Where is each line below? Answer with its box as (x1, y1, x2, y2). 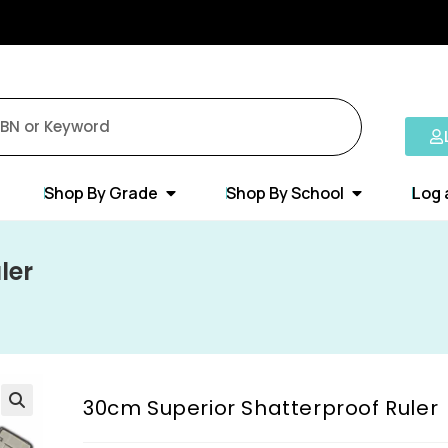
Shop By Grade (44, 181, 158, 204)
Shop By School (226, 181, 344, 204)
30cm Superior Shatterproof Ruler (83, 393, 439, 422)
